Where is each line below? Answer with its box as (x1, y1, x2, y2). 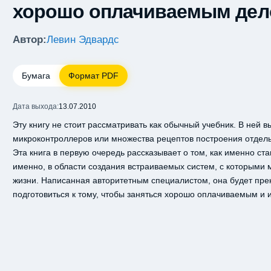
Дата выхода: (12, 102, 59, 111)
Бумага (21, 71, 50, 80)
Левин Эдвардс (46, 34, 119, 45)
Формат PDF (68, 71, 119, 80)
